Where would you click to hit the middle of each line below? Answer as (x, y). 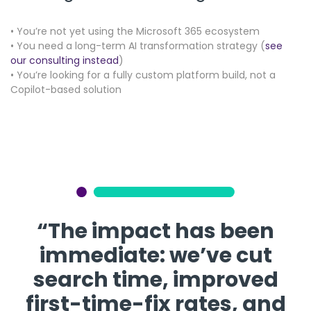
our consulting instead (65, 60)
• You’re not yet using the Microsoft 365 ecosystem (135, 31)
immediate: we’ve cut (155, 255)
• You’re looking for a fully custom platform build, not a (143, 75)
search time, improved (155, 279)
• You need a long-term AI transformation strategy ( (138, 45)
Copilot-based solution (66, 89)
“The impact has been (155, 231)
